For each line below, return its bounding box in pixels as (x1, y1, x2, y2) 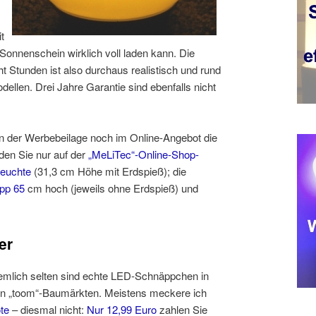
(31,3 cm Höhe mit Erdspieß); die (31, 164, 186, 179)
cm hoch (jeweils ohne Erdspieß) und (25, 181, 198, 196)
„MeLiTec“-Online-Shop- (88, 147, 199, 162)
